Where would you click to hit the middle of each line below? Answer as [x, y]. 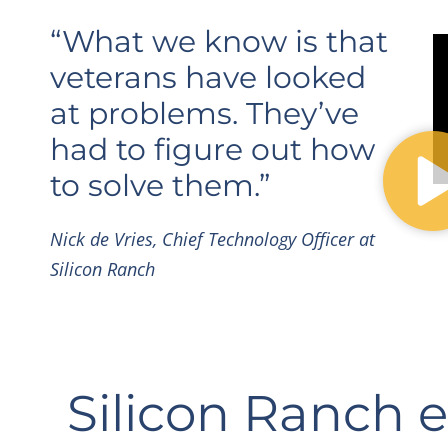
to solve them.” [160, 185]
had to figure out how [212, 149]
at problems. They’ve [204, 113]
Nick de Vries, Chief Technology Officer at [212, 239]
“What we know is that [219, 41]
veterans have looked [208, 77]
